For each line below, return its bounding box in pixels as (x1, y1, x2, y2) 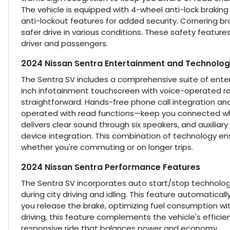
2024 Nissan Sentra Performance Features (21, 161, 200, 174)
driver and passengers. (21, 38, 108, 49)
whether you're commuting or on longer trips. (21, 142, 193, 153)
